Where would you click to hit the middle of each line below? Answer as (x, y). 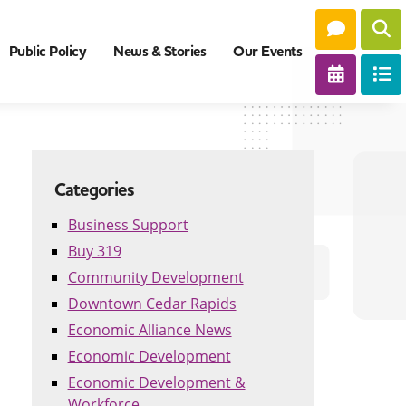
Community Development (155, 277)
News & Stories (159, 52)
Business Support (128, 224)
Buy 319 (94, 251)
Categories (94, 190)
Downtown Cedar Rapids (152, 303)
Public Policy (47, 52)
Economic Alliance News (150, 329)
